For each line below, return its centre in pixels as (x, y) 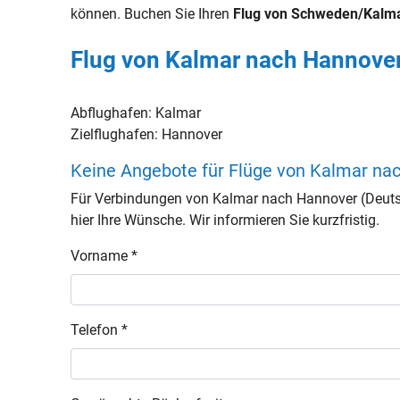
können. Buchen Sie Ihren (152, 14)
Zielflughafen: (117, 134)
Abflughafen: (113, 113)
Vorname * (104, 256)
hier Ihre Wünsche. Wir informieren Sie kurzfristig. (225, 220)
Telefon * (100, 330)
